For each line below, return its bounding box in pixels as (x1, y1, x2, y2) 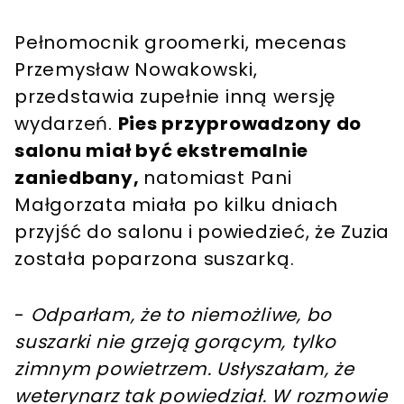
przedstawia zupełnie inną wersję (14, 83, 335, 109)
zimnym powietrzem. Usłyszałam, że (14, 355, 354, 381)
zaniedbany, (14, 164, 143, 190)
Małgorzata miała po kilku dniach (14, 191, 338, 217)
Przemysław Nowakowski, (14, 56, 258, 82)
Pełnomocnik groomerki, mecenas (14, 29, 347, 55)
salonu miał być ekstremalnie (14, 137, 308, 163)
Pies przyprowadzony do (117, 110, 362, 136)
